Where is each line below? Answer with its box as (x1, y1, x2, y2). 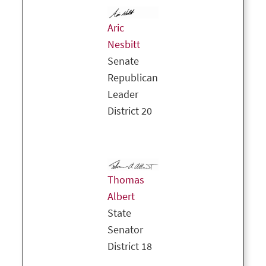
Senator (107, 223, 143, 237)
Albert (107, 189, 135, 204)
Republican (107, 71, 158, 85)
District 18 (107, 239, 152, 254)
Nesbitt (107, 37, 140, 52)
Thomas (107, 173, 144, 188)
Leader (107, 87, 138, 102)
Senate (107, 54, 139, 69)
